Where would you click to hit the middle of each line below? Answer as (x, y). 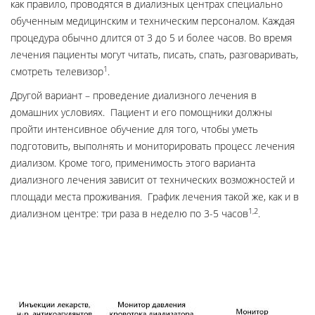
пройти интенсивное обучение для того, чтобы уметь (134, 129)
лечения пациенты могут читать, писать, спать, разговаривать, (154, 54)
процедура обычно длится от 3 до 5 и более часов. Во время (151, 38)
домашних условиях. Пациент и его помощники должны (141, 112)
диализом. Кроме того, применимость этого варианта (133, 163)
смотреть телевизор (57, 71)
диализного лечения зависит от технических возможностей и (153, 180)
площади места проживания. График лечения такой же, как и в (155, 197)
